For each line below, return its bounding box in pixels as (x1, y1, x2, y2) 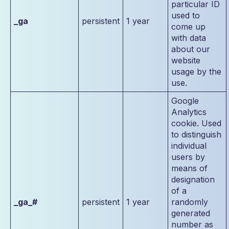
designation (171, 174, 215, 185)
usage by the (171, 66, 221, 77)
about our (171, 44, 210, 54)
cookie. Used (171, 118, 221, 128)
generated (171, 208, 210, 218)
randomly (171, 197, 208, 207)
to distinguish (171, 129, 221, 140)
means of (171, 163, 208, 173)
